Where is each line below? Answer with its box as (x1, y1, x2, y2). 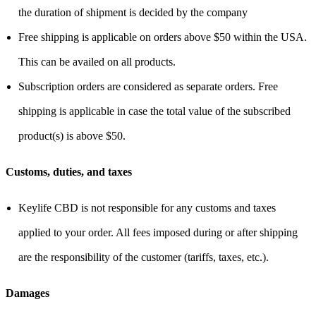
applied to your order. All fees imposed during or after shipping (18, 226, 298, 238)
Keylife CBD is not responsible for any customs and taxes (18, 201, 276, 214)
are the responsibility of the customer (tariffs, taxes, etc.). (18, 250, 269, 263)
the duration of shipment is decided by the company (18, 6, 248, 18)
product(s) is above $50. (18, 129, 126, 142)
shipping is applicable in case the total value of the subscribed (18, 104, 291, 117)
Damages (6, 286, 49, 299)
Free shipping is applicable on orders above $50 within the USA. (18, 30, 307, 43)
